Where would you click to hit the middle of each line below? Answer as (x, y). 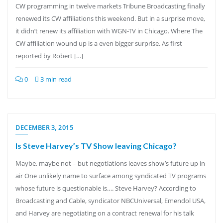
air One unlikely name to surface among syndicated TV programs (111, 176)
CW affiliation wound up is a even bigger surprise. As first (99, 43)
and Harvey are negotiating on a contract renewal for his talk (105, 213)
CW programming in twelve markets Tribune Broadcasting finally (110, 6)
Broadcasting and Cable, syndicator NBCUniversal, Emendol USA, (111, 201)
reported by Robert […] (49, 56)
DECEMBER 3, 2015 (44, 128)
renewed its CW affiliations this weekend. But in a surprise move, (110, 18)
